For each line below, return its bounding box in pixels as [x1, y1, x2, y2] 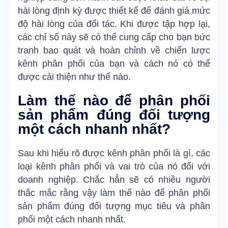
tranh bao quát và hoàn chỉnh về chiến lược [18, 45, 210, 56]
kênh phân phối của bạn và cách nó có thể [18, 59, 210, 69]
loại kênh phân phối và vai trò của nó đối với [18, 161, 210, 172]
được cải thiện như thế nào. [18, 72, 133, 82]
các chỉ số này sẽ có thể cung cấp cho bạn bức [18, 32, 210, 43]
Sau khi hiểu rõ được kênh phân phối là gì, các [18, 148, 210, 159]
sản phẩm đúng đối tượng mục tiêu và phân [18, 201, 210, 212]
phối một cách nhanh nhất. [18, 214, 126, 225]
